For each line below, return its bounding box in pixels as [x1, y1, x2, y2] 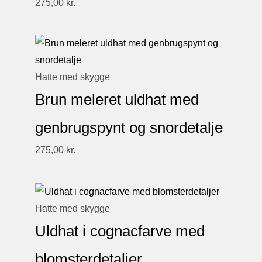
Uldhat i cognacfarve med [35, 222, 205, 240]
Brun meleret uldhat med [35, 91, 199, 109]
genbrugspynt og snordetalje [35, 119, 223, 137]
